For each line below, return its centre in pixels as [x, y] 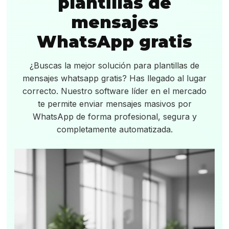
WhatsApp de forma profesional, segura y [114, 117]
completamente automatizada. [114, 129]
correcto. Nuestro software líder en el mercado [114, 91]
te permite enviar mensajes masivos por [114, 104]
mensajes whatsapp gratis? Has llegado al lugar [114, 78]
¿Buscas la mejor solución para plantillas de [114, 65]
